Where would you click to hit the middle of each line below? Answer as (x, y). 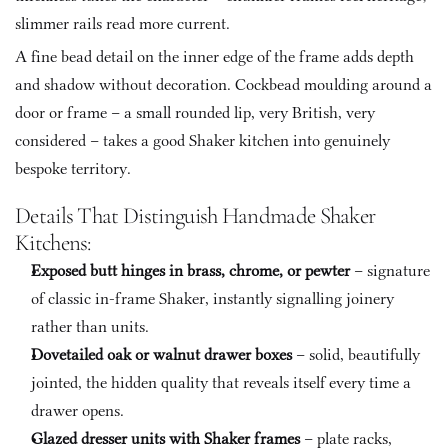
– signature (390, 270)
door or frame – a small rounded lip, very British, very (195, 112)
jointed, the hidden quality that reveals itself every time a (221, 382)
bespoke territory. (73, 168)
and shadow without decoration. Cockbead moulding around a (223, 84)
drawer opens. (77, 410)
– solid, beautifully (356, 354)
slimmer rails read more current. (124, 23)
